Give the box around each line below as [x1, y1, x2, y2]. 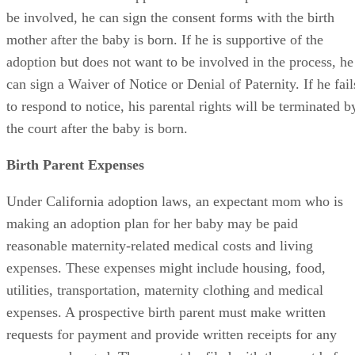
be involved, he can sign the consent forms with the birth [6, 10, 334, 25]
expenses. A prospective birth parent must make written [6, 319, 326, 334]
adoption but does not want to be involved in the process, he [6, 54, 353, 70]
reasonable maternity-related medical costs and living [6, 252, 313, 268]
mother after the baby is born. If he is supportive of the [6, 32, 323, 48]
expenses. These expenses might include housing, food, [6, 274, 326, 290]
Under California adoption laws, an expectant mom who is [6, 208, 343, 223]
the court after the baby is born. [6, 120, 188, 136]
